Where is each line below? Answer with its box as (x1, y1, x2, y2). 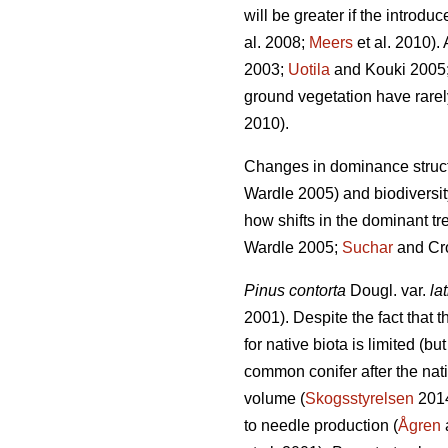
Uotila (288, 61, 330, 79)
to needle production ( (244, 417, 398, 435)
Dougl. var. (346, 282, 430, 300)
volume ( (244, 390, 305, 408)
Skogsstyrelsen (305, 390, 414, 408)
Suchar (342, 239, 393, 257)
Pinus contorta (244, 282, 346, 300)
